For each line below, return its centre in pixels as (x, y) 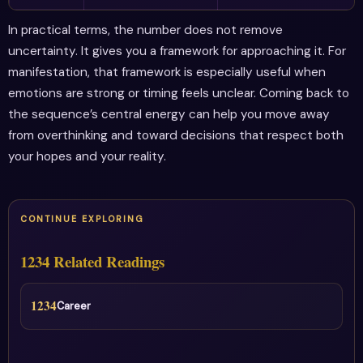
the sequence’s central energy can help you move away (169, 115)
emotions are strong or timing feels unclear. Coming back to (179, 94)
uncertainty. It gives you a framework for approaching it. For (177, 51)
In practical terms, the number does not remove (145, 30)
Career (73, 306)
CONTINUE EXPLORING (82, 219)
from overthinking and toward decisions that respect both (176, 136)
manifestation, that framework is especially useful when (167, 73)
